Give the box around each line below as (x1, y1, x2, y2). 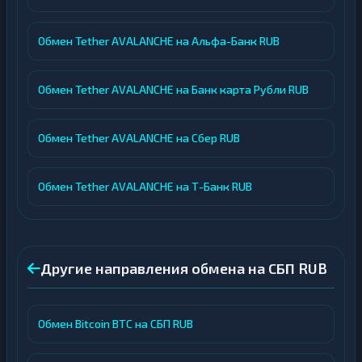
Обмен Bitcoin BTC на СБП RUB (38, 317, 193, 330)
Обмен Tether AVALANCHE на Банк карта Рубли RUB (38, 82, 309, 96)
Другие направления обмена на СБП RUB (40, 259, 327, 277)
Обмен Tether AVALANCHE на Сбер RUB (38, 131, 240, 145)
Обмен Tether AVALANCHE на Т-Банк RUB (38, 179, 252, 193)
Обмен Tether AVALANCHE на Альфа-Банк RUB (38, 34, 280, 48)
